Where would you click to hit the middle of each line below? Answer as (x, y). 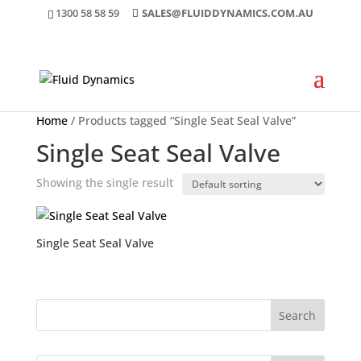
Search (298, 315)
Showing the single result (104, 183)
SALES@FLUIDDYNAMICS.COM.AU (227, 12)
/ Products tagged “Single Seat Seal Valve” (181, 120)
